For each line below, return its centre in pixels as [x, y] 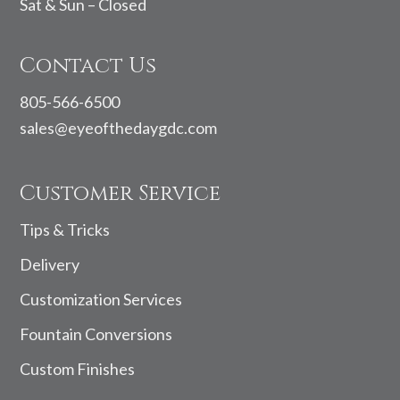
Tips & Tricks [65, 229]
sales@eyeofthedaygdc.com [119, 127]
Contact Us [88, 66]
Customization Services [101, 299]
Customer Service [121, 193]
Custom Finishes [78, 368]
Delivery [50, 264]
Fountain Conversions [96, 333]
